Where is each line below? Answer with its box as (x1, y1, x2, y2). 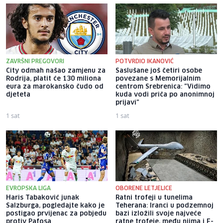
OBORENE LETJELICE (115, 185, 172, 191)
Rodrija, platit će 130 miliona (6, 75, 101, 82)
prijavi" (115, 99, 139, 106)
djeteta (6, 91, 30, 98)
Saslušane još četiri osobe (115, 67, 202, 74)
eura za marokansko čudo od (6, 83, 104, 90)
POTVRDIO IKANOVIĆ (115, 58, 174, 64)
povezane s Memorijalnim (115, 75, 201, 82)
